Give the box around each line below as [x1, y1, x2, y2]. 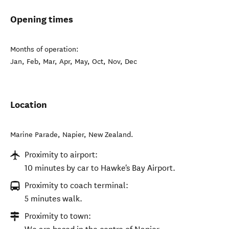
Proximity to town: [25, 211, 91, 221]
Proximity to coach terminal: [25, 180, 128, 190]
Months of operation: [10, 45, 79, 54]
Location [10, 99, 47, 110]
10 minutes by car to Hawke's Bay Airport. [25, 163, 175, 173]
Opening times [10, 13, 73, 25]
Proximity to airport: [25, 150, 98, 159]
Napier [62, 130, 84, 139]
